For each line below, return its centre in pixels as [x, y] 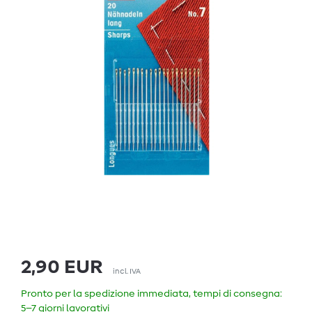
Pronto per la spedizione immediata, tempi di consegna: [151, 294]
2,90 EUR [62, 268]
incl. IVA [127, 272]
